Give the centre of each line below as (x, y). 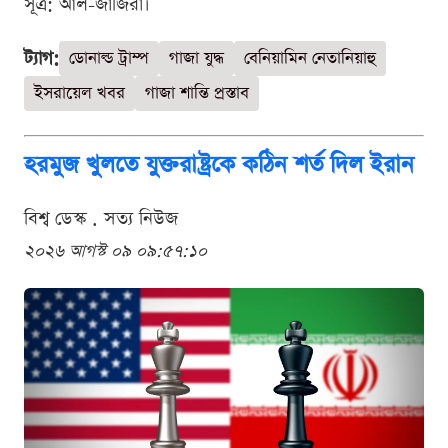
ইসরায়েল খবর (79, 94)
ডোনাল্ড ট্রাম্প (109, 59)
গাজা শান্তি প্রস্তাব (197, 94)
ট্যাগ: (41, 59)
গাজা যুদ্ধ (196, 59)
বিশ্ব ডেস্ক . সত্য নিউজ (101, 219)
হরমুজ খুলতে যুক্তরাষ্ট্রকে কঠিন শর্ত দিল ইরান (219, 165)
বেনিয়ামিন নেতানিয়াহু (310, 59)
